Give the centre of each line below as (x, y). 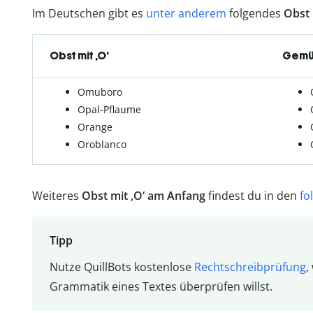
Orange (95, 126)
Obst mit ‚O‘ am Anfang (145, 195)
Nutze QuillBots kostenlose (122, 267)
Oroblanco (102, 144)
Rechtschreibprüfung (250, 267)
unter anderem (186, 13)
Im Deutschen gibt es (89, 13)
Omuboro (100, 92)
